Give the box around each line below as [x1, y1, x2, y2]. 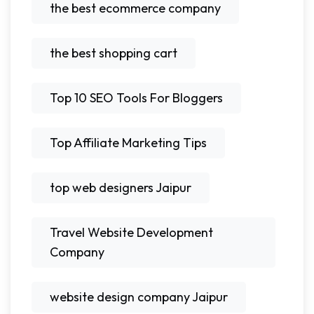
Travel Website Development [50, 224, 213, 240]
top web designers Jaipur [50, 179, 191, 196]
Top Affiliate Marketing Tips [50, 134, 207, 151]
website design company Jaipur [50, 288, 228, 305]
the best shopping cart [50, 44, 177, 61]
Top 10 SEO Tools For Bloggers [50, 89, 223, 106]
